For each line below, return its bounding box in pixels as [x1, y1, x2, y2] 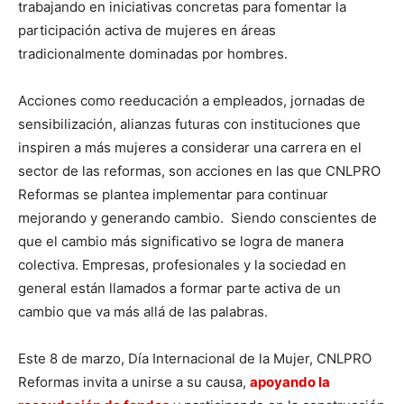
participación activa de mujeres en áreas [18, 22, 276, 40]
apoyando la [250, 373, 330, 391]
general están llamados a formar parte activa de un [18, 280, 341, 298]
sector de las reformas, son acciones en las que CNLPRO [18, 162, 381, 180]
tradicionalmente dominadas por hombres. [18, 45, 288, 63]
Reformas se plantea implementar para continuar [18, 186, 328, 204]
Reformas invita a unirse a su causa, [18, 373, 250, 391]
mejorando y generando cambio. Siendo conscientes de [18, 209, 377, 227]
